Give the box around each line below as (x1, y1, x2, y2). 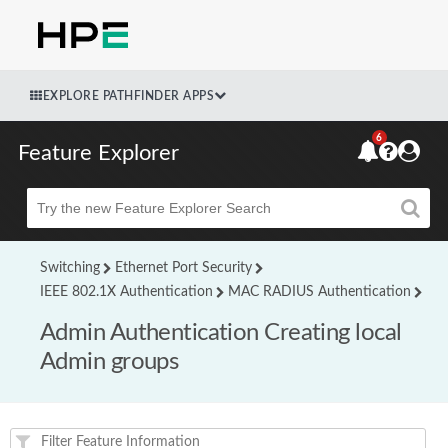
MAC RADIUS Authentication (228, 285, 411, 299)
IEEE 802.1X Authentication (40, 285, 213, 299)
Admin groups (40, 350, 179, 374)
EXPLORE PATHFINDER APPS (42, 89, 214, 102)
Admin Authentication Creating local (40, 321, 402, 345)
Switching (40, 261, 100, 275)
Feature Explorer (18, 141, 179, 164)
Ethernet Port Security (115, 261, 252, 275)
